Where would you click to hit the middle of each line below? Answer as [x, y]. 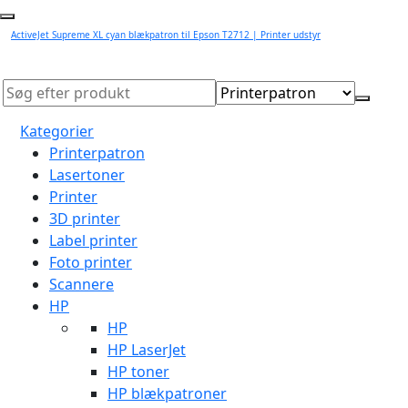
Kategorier [57, 131]
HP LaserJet [147, 350]
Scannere [82, 284]
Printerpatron [97, 153]
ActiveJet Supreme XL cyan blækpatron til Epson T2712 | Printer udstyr [166, 35]
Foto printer [91, 262]
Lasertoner [87, 175]
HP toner [138, 372]
